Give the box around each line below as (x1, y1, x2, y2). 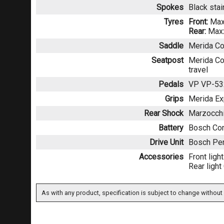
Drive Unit (149, 137, 183, 147)
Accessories (139, 152, 183, 162)
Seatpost (151, 55, 183, 65)
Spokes (156, 2, 183, 12)
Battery (158, 123, 183, 133)
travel (188, 65, 208, 75)
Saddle (159, 41, 183, 51)
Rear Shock (144, 108, 183, 118)
